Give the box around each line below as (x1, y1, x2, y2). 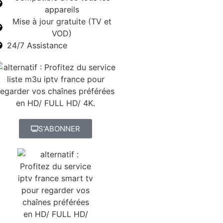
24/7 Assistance (7, 40, 67, 50)
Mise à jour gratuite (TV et (12, 16, 111, 26)
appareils (44, 4, 79, 14)
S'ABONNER (38, 123, 80, 133)
